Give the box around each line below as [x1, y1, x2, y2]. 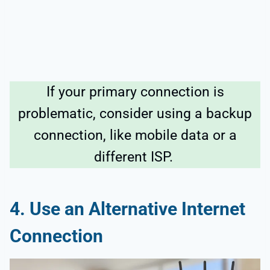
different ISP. [93, 148, 177, 165]
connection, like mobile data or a [33, 127, 237, 143]
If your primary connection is [46, 83, 224, 100]
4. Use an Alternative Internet [10, 198, 245, 219]
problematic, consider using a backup [18, 105, 252, 122]
